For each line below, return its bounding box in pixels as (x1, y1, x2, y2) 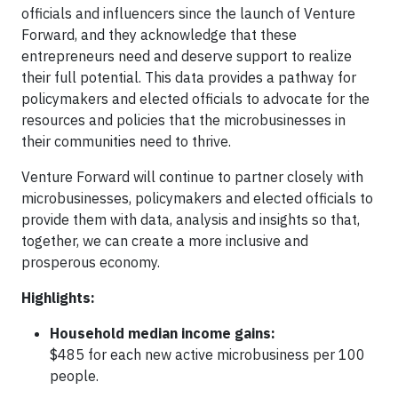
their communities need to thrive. (21, 132, 231, 150)
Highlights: (21, 289, 95, 306)
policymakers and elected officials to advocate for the (21, 90, 370, 107)
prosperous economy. (21, 253, 160, 271)
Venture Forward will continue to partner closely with (21, 168, 363, 186)
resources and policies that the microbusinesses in (21, 111, 346, 129)
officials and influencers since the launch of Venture (21, 4, 355, 22)
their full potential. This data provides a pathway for (21, 68, 356, 86)
